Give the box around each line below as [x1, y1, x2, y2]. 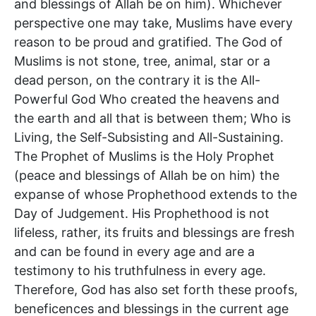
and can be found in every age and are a [14, 243, 255, 259]
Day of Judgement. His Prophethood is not [14, 205, 269, 221]
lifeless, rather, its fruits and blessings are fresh [14, 224, 295, 240]
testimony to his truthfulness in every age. [14, 262, 266, 278]
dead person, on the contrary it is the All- [14, 72, 260, 87]
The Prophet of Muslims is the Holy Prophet [14, 148, 274, 164]
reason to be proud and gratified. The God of [14, 34, 283, 49]
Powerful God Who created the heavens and [14, 91, 279, 107]
